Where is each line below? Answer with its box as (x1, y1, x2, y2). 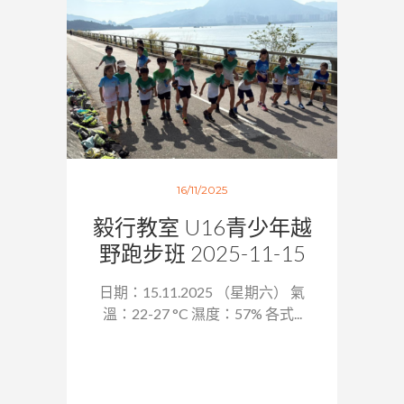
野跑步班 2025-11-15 (98, 240, 306, 266)
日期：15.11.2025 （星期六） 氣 (99, 283, 305, 300)
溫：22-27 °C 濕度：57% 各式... (102, 305, 302, 322)
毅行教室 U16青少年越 (92, 214, 312, 240)
